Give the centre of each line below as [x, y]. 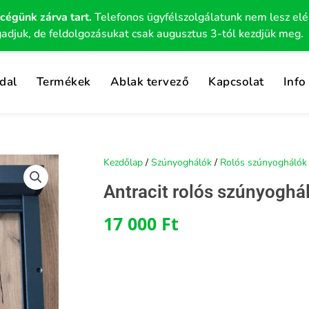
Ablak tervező [150, 82]
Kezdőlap [123, 162]
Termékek [63, 82]
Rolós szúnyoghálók [263, 162]
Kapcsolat [236, 82]
